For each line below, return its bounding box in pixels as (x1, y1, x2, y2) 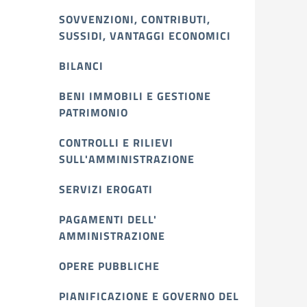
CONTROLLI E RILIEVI (59, 134, 173, 151)
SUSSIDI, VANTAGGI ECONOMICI (59, 27, 231, 44)
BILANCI (59, 58, 103, 74)
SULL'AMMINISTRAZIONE (59, 151, 195, 167)
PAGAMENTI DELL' (59, 211, 157, 228)
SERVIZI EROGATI (59, 181, 153, 197)
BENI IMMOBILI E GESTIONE (59, 88, 211, 104)
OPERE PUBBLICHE (59, 258, 160, 274)
